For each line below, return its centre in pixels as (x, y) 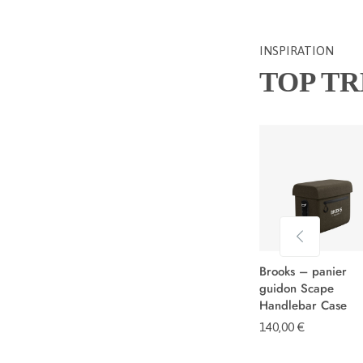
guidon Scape (296, 289)
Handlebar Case (303, 306)
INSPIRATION (297, 51)
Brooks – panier (303, 272)
